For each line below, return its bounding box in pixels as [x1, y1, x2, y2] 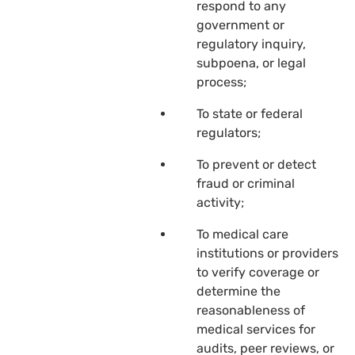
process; [197, 74, 246, 90]
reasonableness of [197, 302, 305, 318]
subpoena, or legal [197, 55, 306, 71]
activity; [197, 194, 244, 210]
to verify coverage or [197, 264, 319, 280]
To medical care [197, 226, 288, 242]
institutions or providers [197, 245, 338, 261]
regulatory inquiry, [197, 36, 306, 52]
